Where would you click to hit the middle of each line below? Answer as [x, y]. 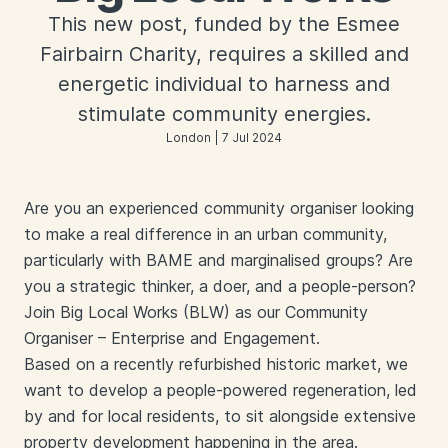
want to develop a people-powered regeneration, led [220, 390]
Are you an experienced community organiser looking [219, 208]
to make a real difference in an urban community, [205, 234]
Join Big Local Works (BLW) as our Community [196, 312]
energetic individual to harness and [224, 84]
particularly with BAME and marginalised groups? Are [218, 260]
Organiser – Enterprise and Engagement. [172, 338]
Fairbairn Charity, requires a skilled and [224, 54]
